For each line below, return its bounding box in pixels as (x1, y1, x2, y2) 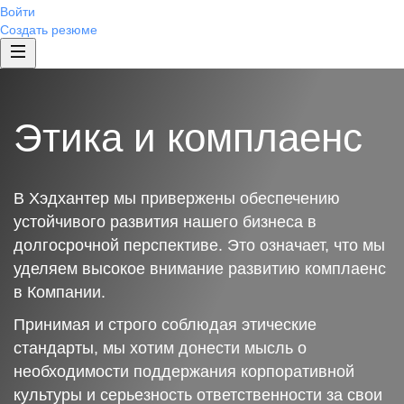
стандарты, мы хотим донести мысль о (14, 339, 307, 357)
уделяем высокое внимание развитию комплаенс (14, 260, 386, 278)
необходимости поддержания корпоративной (14, 363, 354, 381)
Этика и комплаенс (14, 115, 363, 160)
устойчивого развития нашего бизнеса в (14, 213, 317, 231)
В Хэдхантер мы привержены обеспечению (14, 189, 340, 207)
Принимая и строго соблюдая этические (14, 316, 317, 334)
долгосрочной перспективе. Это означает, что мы (14, 236, 385, 254)
